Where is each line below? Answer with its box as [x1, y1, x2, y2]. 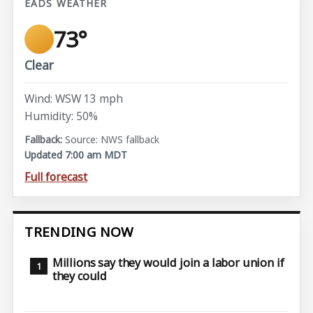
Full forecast [24, 168, 88, 184]
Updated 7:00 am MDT [24, 147, 128, 161]
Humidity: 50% [24, 108, 99, 124]
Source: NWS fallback [65, 132, 160, 146]
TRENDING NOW [24, 222, 134, 241]
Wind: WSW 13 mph [24, 90, 124, 106]
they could [52, 268, 108, 284]
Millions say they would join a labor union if [52, 255, 284, 271]
